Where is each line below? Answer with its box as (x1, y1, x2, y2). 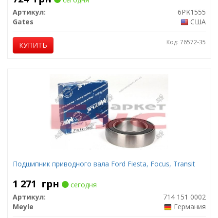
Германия (173, 202, 206, 211)
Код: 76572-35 (166, 38, 206, 46)
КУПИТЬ (18, 40, 47, 50)
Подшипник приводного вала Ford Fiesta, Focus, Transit (12, 159, 195, 168)
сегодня (68, 180, 97, 189)
